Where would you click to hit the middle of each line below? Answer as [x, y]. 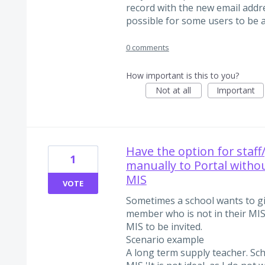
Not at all [174, 90]
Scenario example [165, 239]
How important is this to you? [182, 75]
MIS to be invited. [164, 226]
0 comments [147, 47]
